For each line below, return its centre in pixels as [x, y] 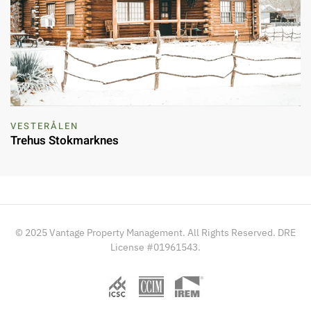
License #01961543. [155, 247]
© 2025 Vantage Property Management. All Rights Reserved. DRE [155, 232]
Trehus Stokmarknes [65, 140]
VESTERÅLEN [44, 126]
